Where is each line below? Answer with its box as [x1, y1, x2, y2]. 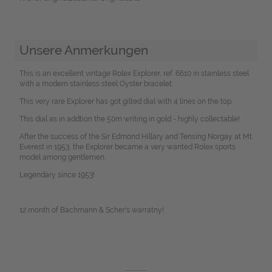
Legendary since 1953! [19, 171, 95, 180]
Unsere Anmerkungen [19, 42, 148, 58]
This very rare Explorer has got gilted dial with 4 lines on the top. [19, 97, 233, 106]
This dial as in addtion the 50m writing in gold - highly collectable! [19, 115, 240, 124]
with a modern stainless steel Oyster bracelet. [19, 80, 173, 89]
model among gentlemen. [19, 153, 106, 162]
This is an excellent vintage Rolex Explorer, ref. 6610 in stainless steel [19, 69, 249, 78]
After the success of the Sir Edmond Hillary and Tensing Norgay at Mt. [19, 132, 253, 141]
